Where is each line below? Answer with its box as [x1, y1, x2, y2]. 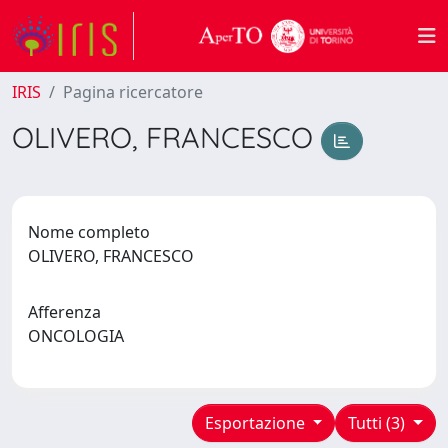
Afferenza [28, 300, 101, 323]
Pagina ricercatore [63, 81, 203, 103]
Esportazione [204, 411, 309, 434]
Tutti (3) [348, 411, 410, 434]
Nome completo [28, 220, 150, 243]
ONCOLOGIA [28, 324, 132, 347]
